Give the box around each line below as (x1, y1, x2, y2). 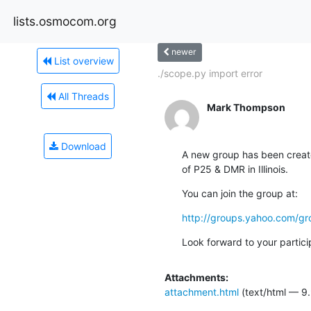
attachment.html (164, 285, 239, 298)
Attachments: (164, 271, 228, 283)
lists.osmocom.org (13, 13, 117, 28)
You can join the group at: (181, 187, 298, 199)
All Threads (56, 90, 109, 102)
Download (58, 140, 106, 152)
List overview (51, 54, 114, 67)
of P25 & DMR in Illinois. (181, 162, 288, 175)
